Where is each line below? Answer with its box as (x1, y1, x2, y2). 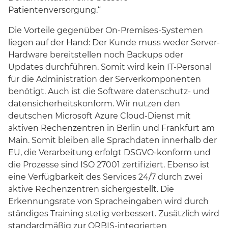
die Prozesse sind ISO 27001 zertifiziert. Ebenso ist (8, 159, 210, 169)
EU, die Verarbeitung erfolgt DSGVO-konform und (8, 147, 211, 157)
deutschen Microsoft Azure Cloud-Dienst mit (8, 110, 191, 121)
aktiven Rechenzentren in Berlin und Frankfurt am (8, 123, 215, 133)
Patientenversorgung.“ (8, 5, 101, 15)
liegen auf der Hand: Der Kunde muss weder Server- (8, 37, 220, 47)
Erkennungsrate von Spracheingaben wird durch (8, 196, 209, 206)
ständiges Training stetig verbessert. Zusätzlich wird (8, 208, 219, 218)
